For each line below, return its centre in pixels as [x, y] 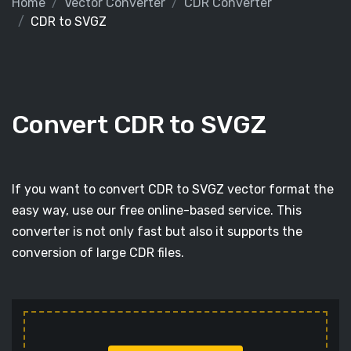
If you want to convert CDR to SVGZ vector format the [173, 189]
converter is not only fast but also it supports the [157, 232]
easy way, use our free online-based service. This [157, 210]
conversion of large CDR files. [98, 253]
